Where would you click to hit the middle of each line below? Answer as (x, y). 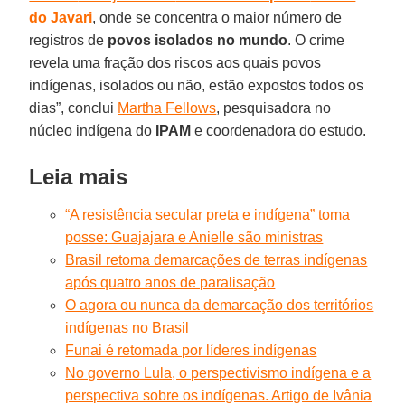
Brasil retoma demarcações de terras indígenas (217, 259)
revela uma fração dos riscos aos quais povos (175, 62)
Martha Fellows (167, 108)
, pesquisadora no (274, 108)
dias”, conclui (74, 108)
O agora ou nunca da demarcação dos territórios (220, 305)
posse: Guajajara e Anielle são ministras (194, 237)
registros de (67, 40)
